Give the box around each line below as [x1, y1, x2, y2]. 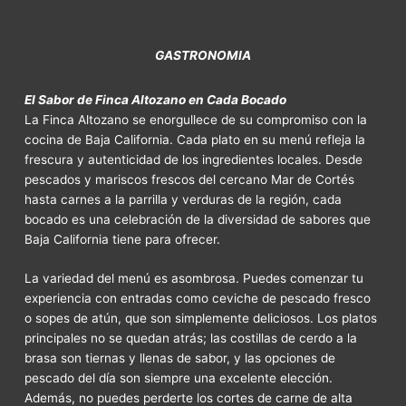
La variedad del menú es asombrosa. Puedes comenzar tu [24, 271, 364, 286]
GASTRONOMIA [155, 47, 251, 63]
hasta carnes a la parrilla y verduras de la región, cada [24, 191, 343, 207]
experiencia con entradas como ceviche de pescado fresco [24, 291, 372, 306]
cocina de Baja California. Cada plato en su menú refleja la [24, 131, 366, 147]
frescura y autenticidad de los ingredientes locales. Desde [24, 151, 363, 167]
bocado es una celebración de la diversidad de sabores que [24, 211, 372, 227]
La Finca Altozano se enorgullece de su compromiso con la [24, 111, 368, 127]
